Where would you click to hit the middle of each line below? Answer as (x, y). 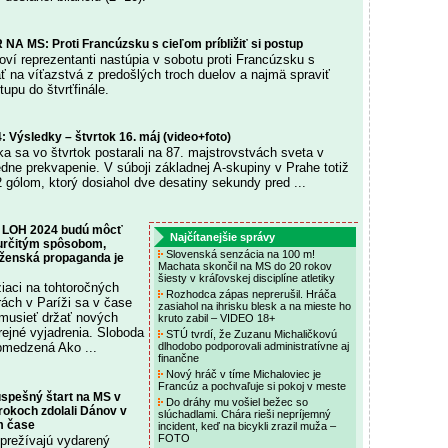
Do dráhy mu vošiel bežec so (235, 402)
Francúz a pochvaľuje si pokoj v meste (253, 386)
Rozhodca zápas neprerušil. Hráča (249, 294)
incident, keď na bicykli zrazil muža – (247, 426)
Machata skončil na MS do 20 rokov (245, 266)
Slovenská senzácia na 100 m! (239, 254)
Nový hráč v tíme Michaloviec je (242, 374)
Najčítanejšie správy (222, 237)
